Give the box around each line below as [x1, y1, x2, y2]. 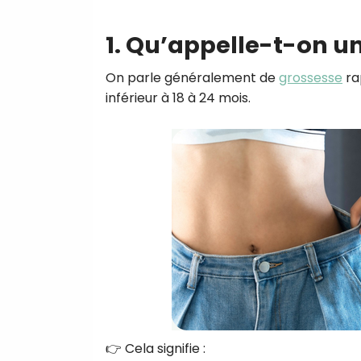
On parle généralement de [106, 68, 279, 87]
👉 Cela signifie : [106, 338, 205, 358]
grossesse [279, 68, 342, 87]
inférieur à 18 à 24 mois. [106, 88, 251, 107]
